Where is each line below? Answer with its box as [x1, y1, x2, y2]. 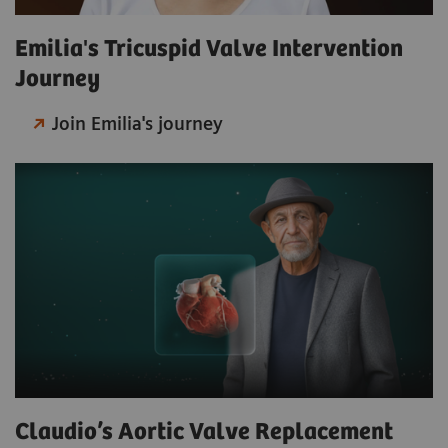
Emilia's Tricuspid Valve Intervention [15, 35, 403, 63]
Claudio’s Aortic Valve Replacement [15, 418, 393, 446]
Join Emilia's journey [52, 112, 224, 134]
